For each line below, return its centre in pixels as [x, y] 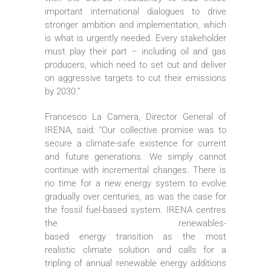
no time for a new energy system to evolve [135, 183]
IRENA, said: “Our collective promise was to [135, 130]
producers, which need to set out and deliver [135, 64]
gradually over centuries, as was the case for [135, 196]
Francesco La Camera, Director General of [135, 116]
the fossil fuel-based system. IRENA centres [135, 210]
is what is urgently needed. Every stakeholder [135, 38]
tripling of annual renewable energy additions [135, 263]
